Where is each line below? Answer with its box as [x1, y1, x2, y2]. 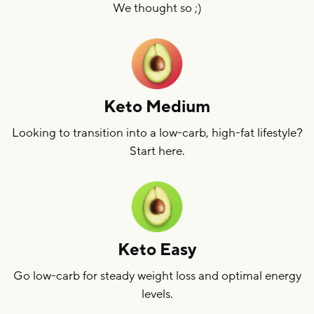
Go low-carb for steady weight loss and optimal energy [13, 267, 301, 284]
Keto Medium [104, 95, 210, 118]
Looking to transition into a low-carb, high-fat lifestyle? [11, 124, 303, 141]
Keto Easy [118, 238, 196, 261]
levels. [141, 285, 173, 302]
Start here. [129, 142, 185, 159]
